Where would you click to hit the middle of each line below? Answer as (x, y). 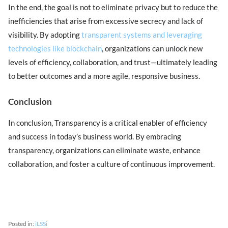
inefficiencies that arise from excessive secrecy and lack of (106, 21)
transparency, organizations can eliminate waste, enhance (105, 150)
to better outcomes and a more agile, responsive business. (104, 76)
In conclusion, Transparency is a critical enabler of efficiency (108, 122)
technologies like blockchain (55, 49)
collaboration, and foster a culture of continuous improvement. (112, 164)
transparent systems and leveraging (142, 35)
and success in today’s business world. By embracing (95, 136)
